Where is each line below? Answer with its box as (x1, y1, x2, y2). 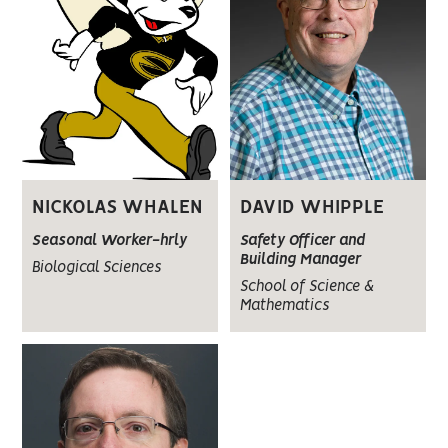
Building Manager (239, 252, 361, 267)
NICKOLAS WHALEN (32, 199, 204, 218)
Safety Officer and (239, 233, 365, 248)
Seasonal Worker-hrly (32, 234, 188, 249)
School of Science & (239, 279, 374, 294)
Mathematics (239, 298, 329, 313)
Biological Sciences (32, 261, 162, 276)
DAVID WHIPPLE (239, 198, 384, 217)
